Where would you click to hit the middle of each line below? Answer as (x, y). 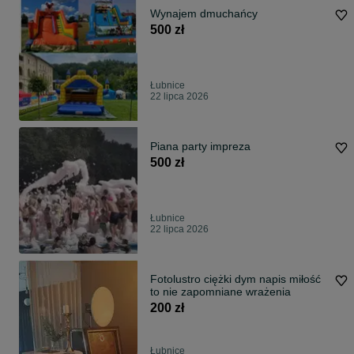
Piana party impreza (230, 146)
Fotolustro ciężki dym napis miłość (235, 279)
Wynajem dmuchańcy (204, 13)
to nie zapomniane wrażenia (220, 292)
